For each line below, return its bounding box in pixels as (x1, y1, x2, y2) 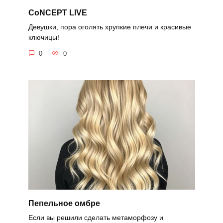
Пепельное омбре (28, 199, 100, 208)
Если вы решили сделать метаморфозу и (28, 213, 163, 222)
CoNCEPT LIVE (28, 8, 87, 17)
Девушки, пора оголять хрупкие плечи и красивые (28, 23, 191, 31)
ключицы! (28, 33, 59, 42)
